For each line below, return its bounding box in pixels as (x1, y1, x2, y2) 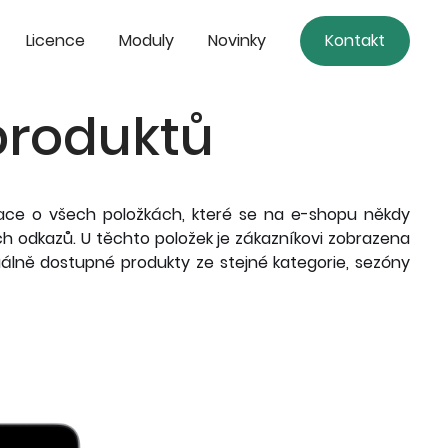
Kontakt (325, 29, 385, 52)
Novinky (208, 29, 266, 52)
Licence (26, 29, 85, 52)
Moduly (119, 29, 174, 52)
